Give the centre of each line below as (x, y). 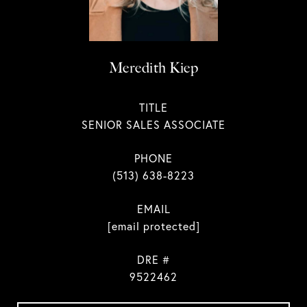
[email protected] (153, 226)
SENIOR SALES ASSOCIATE (153, 125)
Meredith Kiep (153, 67)
